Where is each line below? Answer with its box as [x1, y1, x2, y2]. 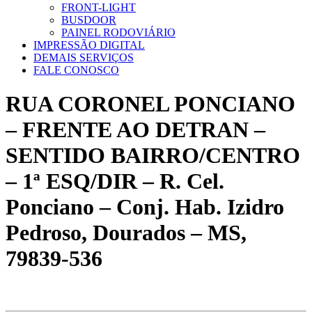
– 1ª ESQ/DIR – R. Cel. [6, 169, 224, 194]
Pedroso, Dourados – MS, [6, 220, 247, 246]
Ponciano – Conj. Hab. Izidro [6, 194, 284, 220]
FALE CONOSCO [33, 64, 119, 76]
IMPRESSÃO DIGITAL [33, 39, 145, 51]
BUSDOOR [61, 14, 116, 26]
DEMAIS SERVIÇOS [33, 52, 134, 63]
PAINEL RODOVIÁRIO [61, 26, 175, 38]
